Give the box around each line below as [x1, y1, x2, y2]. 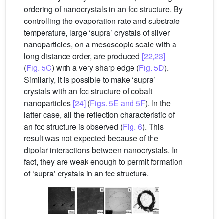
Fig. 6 [123, 120, 142, 132]
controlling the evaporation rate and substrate [24, 15, 180, 26]
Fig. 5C [26, 62, 52, 73]
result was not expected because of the [24, 132, 158, 144]
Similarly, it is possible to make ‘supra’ [24, 73, 155, 85]
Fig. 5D [139, 62, 164, 73]
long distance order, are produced [24, 50, 142, 62]
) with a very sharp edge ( [52, 62, 139, 73]
